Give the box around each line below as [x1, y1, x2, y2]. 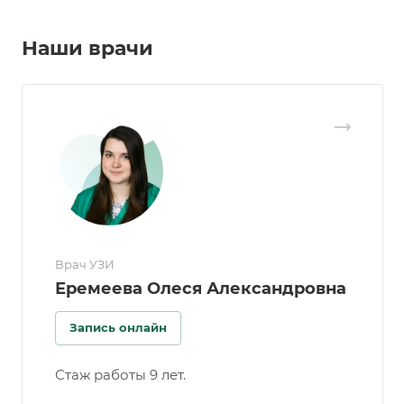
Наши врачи [22, 36, 153, 61]
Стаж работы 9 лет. [55, 366, 186, 384]
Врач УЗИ [55, 257, 115, 272]
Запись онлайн [69, 320, 167, 335]
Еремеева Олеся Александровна [55, 279, 346, 299]
